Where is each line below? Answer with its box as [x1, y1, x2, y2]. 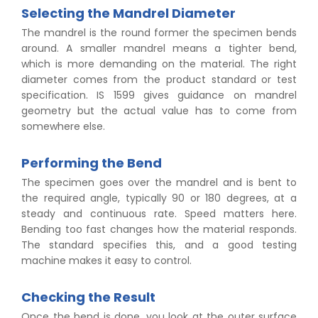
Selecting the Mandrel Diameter [21, 4, 236, 23]
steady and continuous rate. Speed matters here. [21, 207, 297, 221]
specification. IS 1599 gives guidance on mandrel [21, 88, 297, 103]
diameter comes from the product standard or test [21, 72, 297, 87]
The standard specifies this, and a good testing [21, 238, 297, 253]
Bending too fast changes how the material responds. [21, 222, 297, 237]
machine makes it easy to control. [21, 253, 192, 268]
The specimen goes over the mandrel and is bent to [21, 175, 297, 190]
